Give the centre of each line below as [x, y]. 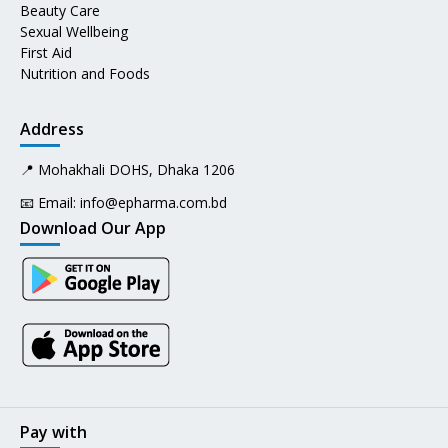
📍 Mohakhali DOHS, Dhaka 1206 [127, 169]
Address [52, 128]
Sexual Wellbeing [74, 31]
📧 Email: [48, 202]
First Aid [46, 52]
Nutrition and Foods [85, 73]
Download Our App [93, 227]
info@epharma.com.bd [153, 202]
